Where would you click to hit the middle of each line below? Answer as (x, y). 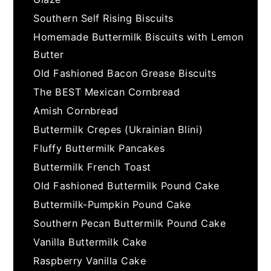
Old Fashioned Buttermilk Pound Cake (126, 185)
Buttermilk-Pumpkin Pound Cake (112, 204)
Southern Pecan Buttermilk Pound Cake (130, 223)
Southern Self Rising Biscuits (103, 18)
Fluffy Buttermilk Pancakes (99, 148)
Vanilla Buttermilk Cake (90, 242)
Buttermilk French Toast (92, 167)
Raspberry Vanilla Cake (90, 260)
